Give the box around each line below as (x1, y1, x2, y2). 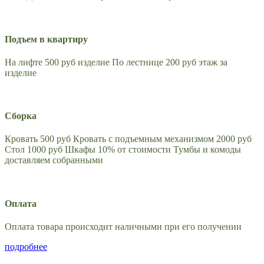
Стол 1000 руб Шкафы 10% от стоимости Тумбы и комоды (5, 144, 241, 155)
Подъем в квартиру (5, 34, 88, 44)
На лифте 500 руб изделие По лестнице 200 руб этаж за (5, 57, 227, 67)
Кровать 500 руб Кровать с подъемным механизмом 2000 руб (5, 134, 252, 144)
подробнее (5, 241, 47, 252)
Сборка (5, 111, 37, 121)
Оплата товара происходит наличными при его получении (5, 221, 242, 232)
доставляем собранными (5, 155, 103, 166)
